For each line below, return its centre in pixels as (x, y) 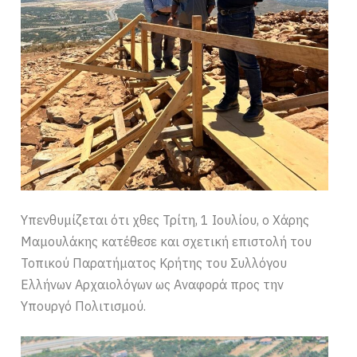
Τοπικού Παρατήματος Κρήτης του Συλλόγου (154, 263)
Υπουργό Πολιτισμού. (84, 306)
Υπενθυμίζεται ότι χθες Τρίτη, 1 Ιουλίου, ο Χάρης (165, 220)
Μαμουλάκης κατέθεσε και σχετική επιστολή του (167, 241)
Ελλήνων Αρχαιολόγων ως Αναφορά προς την (153, 284)
